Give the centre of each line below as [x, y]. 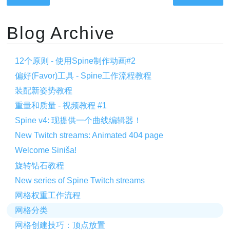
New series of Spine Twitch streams [80, 180]
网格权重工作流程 [48, 195]
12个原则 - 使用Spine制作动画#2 [75, 61]
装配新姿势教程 [44, 90]
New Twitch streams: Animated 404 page [89, 136]
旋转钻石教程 [40, 165]
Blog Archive [61, 33]
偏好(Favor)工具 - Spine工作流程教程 [83, 75]
